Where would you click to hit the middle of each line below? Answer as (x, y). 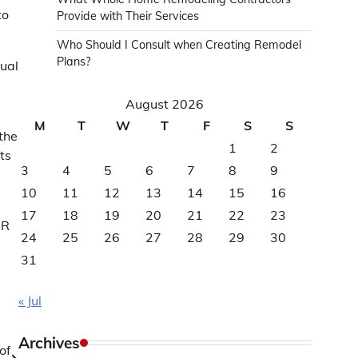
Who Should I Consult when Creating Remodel (179, 45)
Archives (49, 343)
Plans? (74, 62)
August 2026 (165, 104)
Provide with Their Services (128, 16)
